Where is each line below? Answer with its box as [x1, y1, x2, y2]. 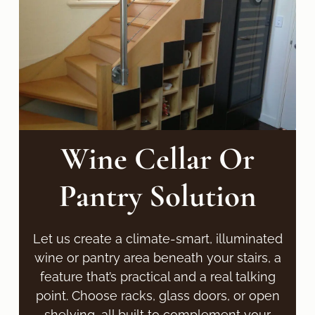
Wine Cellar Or [60, 140, 255, 179]
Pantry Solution [58, 177, 257, 216]
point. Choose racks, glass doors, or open [35, 288, 280, 304]
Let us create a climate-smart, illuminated [32, 231, 283, 247]
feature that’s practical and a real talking [39, 269, 276, 285]
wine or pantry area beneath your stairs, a [34, 250, 281, 266]
